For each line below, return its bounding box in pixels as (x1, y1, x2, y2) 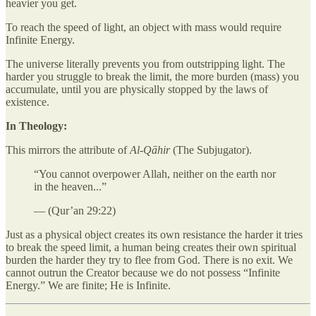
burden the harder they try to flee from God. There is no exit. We (6, 253, 293, 266)
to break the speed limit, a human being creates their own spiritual (6, 241, 296, 253)
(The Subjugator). (170, 143, 252, 156)
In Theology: (6, 119, 67, 132)
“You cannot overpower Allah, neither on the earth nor (34, 167, 276, 180)
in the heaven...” (34, 180, 107, 193)
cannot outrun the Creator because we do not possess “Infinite (6, 266, 280, 279)
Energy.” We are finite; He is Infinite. (6, 279, 171, 291)
